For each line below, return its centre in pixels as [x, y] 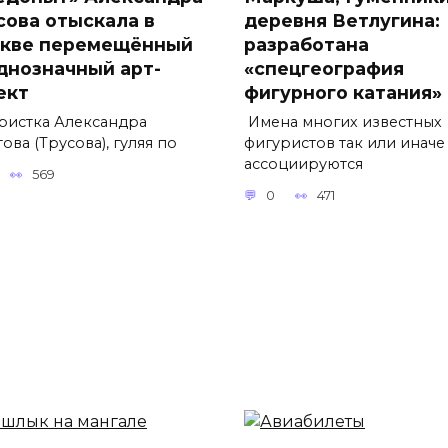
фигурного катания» [343, 92]
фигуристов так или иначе [344, 142]
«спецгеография [324, 68]
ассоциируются [303, 163]
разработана [306, 44]
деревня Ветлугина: [342, 20]
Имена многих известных [343, 121]
